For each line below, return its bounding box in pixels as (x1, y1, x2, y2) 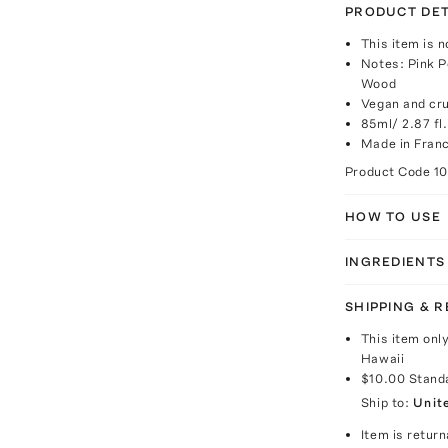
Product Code (344, 164, 434, 179)
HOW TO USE (344, 209, 441, 224)
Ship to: (360, 395, 410, 410)
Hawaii (360, 351, 405, 366)
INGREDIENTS (344, 254, 446, 269)
